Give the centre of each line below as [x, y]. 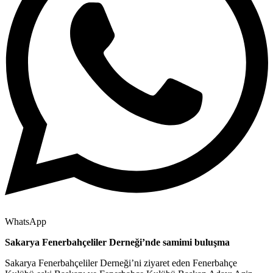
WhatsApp [26, 222]
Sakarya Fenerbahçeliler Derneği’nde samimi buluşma [117, 243]
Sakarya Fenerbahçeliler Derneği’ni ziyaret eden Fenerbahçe [121, 263]
